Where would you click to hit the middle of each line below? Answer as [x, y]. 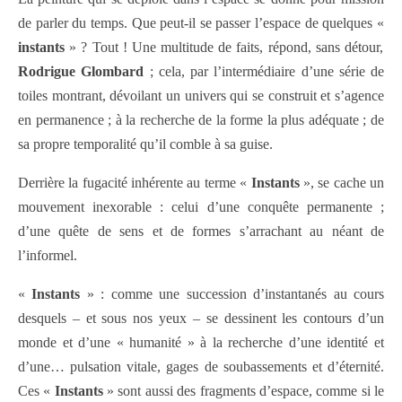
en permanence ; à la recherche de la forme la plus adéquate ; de [201, 120]
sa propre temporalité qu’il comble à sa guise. [145, 144]
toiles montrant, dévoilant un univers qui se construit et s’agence [201, 96]
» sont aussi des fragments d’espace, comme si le [244, 391]
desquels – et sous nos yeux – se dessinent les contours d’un [201, 319]
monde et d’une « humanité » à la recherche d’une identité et [201, 343]
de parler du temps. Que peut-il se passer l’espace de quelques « [201, 23]
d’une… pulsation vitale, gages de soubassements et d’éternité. [201, 367]
